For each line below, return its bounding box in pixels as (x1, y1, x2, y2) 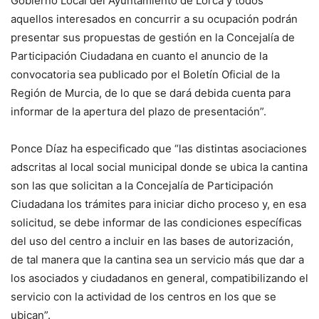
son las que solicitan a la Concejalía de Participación (11, 178, 273, 192)
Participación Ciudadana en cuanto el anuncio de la (11, 48, 268, 63)
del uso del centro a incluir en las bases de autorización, (11, 234, 293, 248)
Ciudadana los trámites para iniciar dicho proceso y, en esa (11, 197, 306, 211)
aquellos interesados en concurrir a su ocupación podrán (11, 11, 298, 26)
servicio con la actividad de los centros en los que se (11, 289, 276, 303)
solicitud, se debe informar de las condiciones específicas (11, 215, 302, 229)
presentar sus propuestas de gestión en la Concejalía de (11, 30, 295, 44)
